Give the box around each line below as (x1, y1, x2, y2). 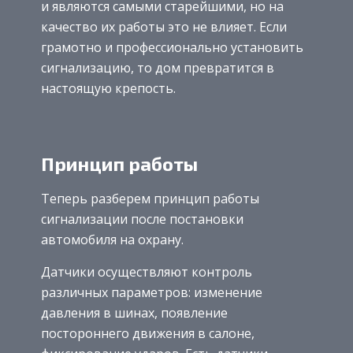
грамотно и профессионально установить (41, 38, 303, 56)
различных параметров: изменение (41, 284, 262, 302)
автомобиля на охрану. (41, 231, 184, 249)
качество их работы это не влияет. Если (41, 17, 287, 35)
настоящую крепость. (41, 79, 176, 97)
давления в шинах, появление (41, 304, 228, 322)
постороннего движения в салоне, (41, 325, 255, 343)
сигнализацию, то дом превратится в (41, 58, 274, 76)
